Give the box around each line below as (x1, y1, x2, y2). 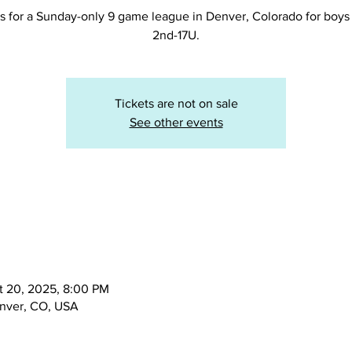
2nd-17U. (152, 28, 200, 42)
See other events (129, 115, 223, 129)
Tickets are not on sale (114, 97, 238, 110)
